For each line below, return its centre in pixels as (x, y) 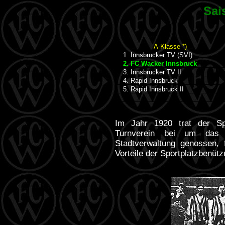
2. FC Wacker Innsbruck (156, 64)
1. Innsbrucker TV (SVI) (154, 55)
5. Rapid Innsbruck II (149, 89)
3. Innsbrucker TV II (148, 72)
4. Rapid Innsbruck (146, 81)
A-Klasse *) (170, 46)
